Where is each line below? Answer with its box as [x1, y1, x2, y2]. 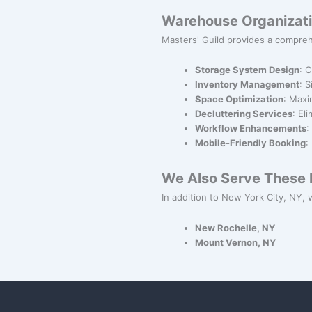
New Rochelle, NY [195, 222, 275, 233]
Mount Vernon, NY [195, 237, 276, 248]
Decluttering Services [195, 108, 292, 120]
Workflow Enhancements [195, 123, 306, 134]
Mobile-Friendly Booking [195, 137, 306, 149]
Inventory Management [195, 79, 299, 91]
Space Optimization [195, 93, 283, 105]
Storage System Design [195, 64, 299, 76]
